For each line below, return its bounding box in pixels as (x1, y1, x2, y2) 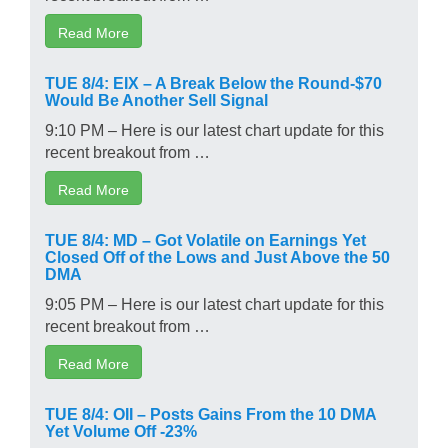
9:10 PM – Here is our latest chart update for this (45, 120, 384, 137)
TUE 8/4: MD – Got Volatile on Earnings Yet (45, 230, 366, 247)
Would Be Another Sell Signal (45, 90, 268, 107)
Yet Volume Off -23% (45, 421, 197, 438)
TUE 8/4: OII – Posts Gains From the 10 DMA (45, 404, 376, 421)
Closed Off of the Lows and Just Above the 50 (45, 247, 390, 264)
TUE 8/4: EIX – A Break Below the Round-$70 (45, 73, 382, 90)
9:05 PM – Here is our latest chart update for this (45, 294, 384, 311)
